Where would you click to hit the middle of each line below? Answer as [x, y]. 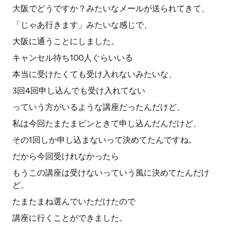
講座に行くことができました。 [70, 218]
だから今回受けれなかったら [66, 156]
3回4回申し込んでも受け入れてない [79, 91]
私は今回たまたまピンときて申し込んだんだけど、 [107, 123]
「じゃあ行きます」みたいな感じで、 [82, 25]
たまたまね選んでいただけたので [74, 202]
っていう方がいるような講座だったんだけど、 [99, 107]
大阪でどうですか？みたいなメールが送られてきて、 [111, 8]
